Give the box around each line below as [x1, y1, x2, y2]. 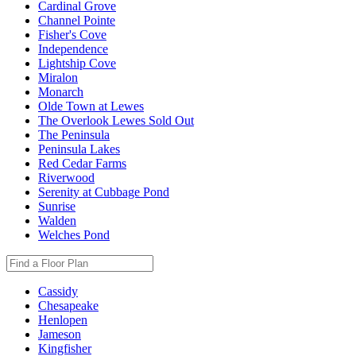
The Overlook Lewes [38, 114, 149, 128]
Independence [38, 42, 108, 56]
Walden [38, 214, 76, 228]
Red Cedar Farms [38, 157, 126, 171]
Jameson [38, 327, 81, 342]
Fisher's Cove [38, 28, 106, 42]
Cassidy [38, 284, 78, 299]
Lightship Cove [38, 56, 116, 71]
